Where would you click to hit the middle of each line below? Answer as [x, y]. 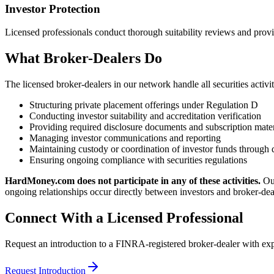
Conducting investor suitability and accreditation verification [145, 116]
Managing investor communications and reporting [125, 138]
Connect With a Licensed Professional [124, 218]
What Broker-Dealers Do [83, 58]
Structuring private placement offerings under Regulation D [144, 105]
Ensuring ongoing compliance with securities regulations [138, 160]
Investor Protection [53, 9]
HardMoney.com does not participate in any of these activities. [133, 181]
